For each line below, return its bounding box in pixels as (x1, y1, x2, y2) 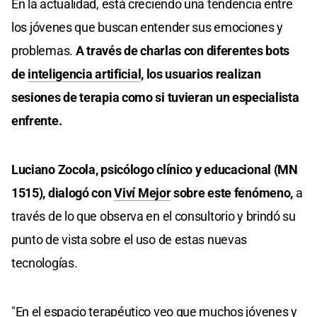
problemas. (11, 42, 76, 58)
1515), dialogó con (11, 185, 115, 200)
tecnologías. (11, 255, 78, 270)
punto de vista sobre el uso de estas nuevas (11, 231, 248, 247)
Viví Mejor (114, 185, 171, 200)
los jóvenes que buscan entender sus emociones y (11, 19, 283, 35)
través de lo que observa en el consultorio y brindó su (11, 208, 296, 224)
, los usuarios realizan (141, 66, 261, 81)
